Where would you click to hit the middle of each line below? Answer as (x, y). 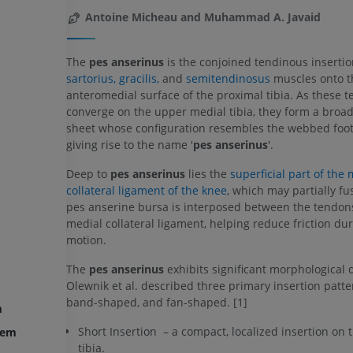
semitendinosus (228, 78)
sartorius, (91, 78)
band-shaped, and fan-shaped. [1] (156, 302)
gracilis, (139, 78)
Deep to (88, 173)
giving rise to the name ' (129, 144)
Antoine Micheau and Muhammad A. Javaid (203, 17)
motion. (86, 240)
